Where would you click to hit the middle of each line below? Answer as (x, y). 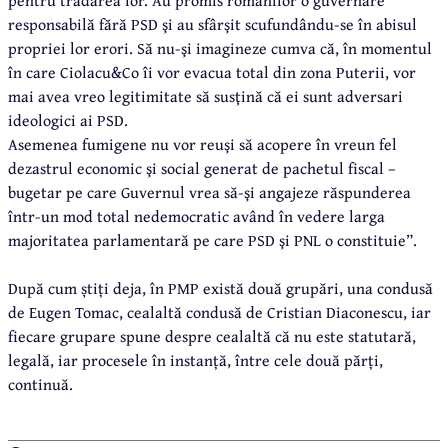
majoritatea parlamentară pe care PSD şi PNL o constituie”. (212, 239)
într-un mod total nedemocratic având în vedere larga (196, 215)
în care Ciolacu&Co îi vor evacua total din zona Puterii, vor (212, 71)
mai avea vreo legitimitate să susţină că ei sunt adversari (205, 95)
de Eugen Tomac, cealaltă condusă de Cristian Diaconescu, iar (219, 311)
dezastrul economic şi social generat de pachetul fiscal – (202, 167)
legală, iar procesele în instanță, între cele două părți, (195, 359)
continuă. (40, 383)
